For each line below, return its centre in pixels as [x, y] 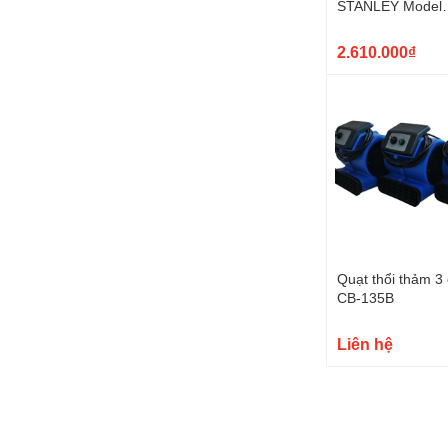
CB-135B [365, 298]
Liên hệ [365, 344]
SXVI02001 [372, 25]
